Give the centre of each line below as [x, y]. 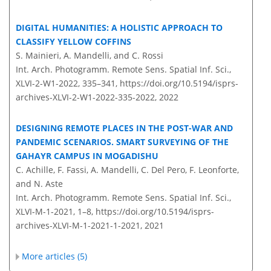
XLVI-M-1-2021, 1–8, [56, 212]
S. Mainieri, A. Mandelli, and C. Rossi [90, 56]
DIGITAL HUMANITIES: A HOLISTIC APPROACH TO [119, 28]
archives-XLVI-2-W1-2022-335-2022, [86, 97]
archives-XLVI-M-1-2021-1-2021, [79, 226]
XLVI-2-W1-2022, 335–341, [68, 83]
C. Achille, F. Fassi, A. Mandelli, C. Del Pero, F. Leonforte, [127, 170]
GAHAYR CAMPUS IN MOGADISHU [87, 156]
